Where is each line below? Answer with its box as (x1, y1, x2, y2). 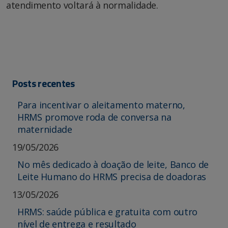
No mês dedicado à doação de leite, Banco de (17, 158, 209, 170)
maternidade (17, 123, 72, 135)
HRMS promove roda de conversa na (17, 110, 172, 123)
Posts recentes (12, 75, 75, 91)
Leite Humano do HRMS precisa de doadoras (17, 170, 207, 183)
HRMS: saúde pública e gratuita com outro (17, 205, 198, 218)
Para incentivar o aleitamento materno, (17, 98, 185, 111)
